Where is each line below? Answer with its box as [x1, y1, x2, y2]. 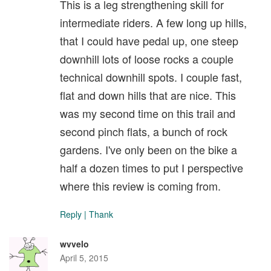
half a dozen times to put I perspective [60, 160, 243, 176]
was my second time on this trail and [60, 105, 235, 122]
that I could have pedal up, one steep [60, 33, 238, 49]
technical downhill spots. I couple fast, [60, 69, 242, 85]
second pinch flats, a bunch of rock [60, 123, 227, 140]
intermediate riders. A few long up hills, [60, 15, 247, 31]
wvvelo [60, 238, 89, 250]
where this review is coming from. [60, 178, 221, 194]
